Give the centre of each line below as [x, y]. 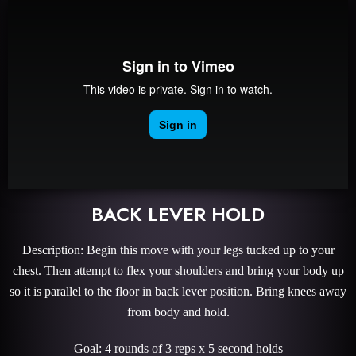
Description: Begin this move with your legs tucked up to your [178, 250]
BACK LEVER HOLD [178, 214]
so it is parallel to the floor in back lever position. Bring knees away [178, 291]
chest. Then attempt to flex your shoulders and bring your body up [178, 270]
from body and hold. [178, 311]
